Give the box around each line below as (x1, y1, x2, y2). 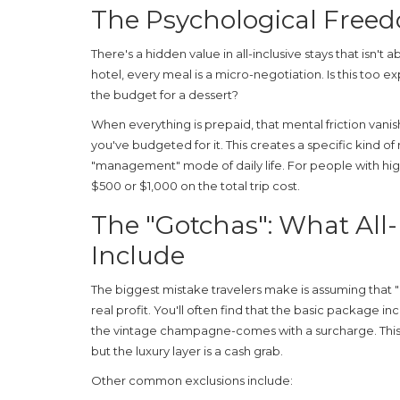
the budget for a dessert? (91, 87, 238, 102)
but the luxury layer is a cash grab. (91, 343, 283, 358)
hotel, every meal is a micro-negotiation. (91, 66, 327, 81)
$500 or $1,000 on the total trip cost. (91, 178, 300, 193)
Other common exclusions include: (91, 372, 293, 387)
